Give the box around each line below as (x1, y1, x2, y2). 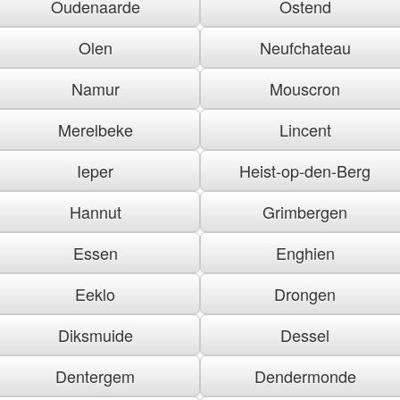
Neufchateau (259, 35, 351, 59)
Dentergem (55, 363, 135, 387)
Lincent (279, 117, 331, 141)
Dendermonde (254, 363, 356, 387)
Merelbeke (57, 117, 133, 141)
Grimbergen (262, 199, 347, 223)
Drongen (274, 281, 336, 305)
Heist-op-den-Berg (239, 158, 371, 182)
